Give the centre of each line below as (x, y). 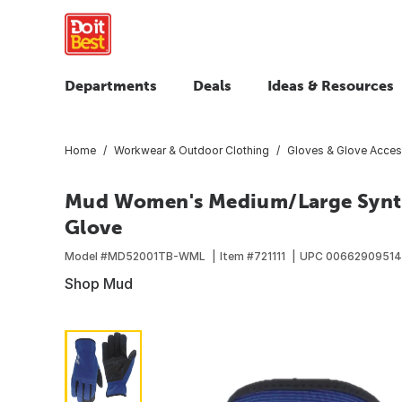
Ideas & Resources (331, 85)
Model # (86, 256)
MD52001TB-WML (157, 256)
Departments (111, 85)
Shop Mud (99, 283)
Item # (237, 256)
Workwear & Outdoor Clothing (192, 150)
